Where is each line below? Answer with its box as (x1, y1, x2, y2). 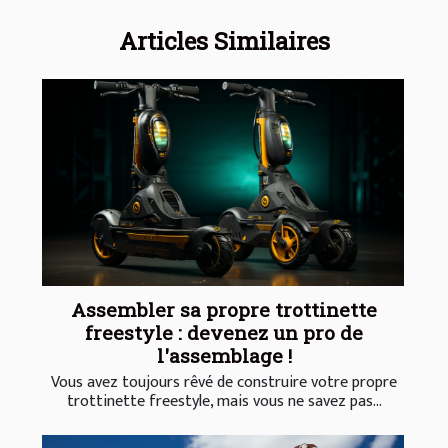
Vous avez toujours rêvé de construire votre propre (51, 368, 397, 396)
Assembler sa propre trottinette (71, 296, 377, 322)
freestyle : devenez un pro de (85, 319, 363, 345)
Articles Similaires (118, 24, 330, 57)
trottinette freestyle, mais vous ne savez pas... (66, 387, 382, 415)
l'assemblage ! (156, 342, 292, 368)
